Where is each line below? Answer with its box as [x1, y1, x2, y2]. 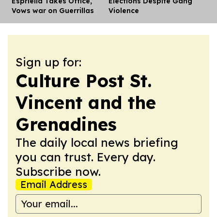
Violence [108, 6, 139, 15]
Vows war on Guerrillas [12, 6, 94, 15]
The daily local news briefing [15, 135, 178, 150]
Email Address [20, 178, 87, 190]
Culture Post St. [15, 69, 152, 92]
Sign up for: [15, 54, 81, 69]
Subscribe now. [15, 164, 101, 179]
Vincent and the [15, 91, 156, 113]
